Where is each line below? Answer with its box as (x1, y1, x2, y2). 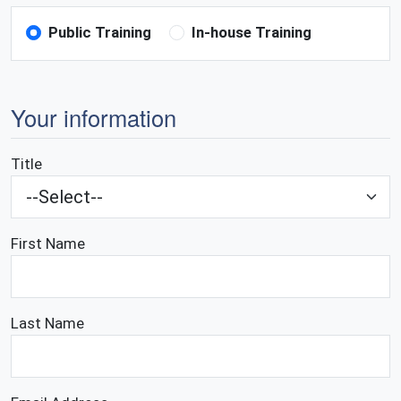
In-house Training (192, 22, 312, 41)
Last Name (11, 313, 84, 332)
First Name (11, 234, 85, 252)
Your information (11, 100, 176, 133)
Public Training (48, 22, 152, 41)
